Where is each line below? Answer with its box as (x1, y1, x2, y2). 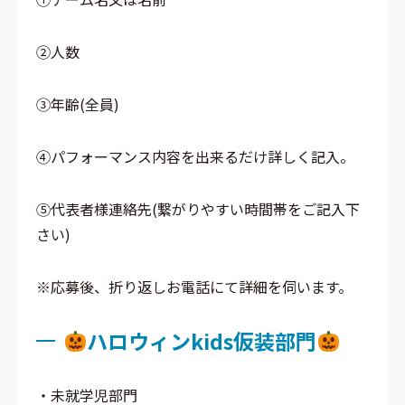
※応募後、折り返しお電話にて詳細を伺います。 (36, 275, 353, 297)
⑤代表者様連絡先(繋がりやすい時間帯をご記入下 (36, 197, 360, 220)
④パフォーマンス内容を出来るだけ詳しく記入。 (36, 145, 354, 167)
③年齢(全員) (36, 92, 119, 115)
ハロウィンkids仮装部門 (87, 325, 317, 356)
